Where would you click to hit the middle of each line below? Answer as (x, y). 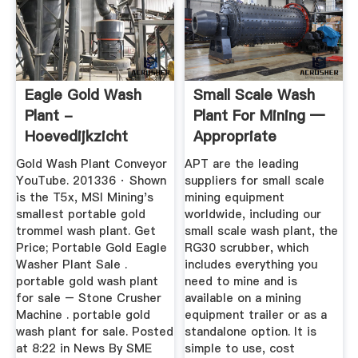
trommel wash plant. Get (86, 231)
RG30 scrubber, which (247, 248)
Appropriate (235, 136)
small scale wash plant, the (262, 231)
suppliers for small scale (255, 181)
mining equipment (235, 198)
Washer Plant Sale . (71, 265)
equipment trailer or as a (256, 315)
